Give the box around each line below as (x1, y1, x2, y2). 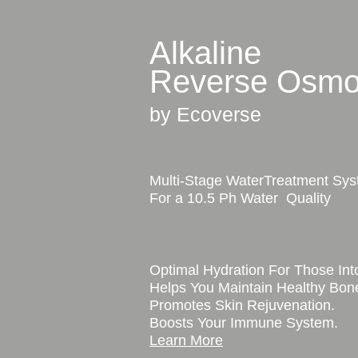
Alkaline (149, 35, 261, 70)
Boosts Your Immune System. (149, 315, 338, 331)
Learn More (149, 332, 223, 348)
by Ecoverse (149, 103, 261, 125)
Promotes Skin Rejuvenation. (149, 297, 335, 313)
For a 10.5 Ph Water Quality (149, 190, 331, 206)
